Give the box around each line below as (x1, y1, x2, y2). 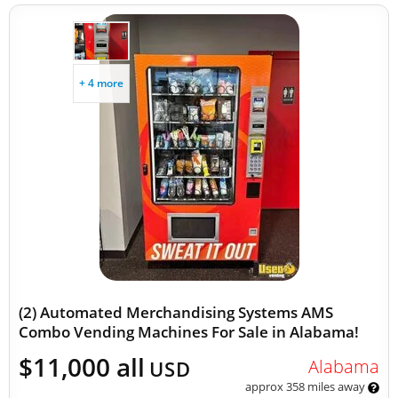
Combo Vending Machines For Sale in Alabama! (19, 322, 359, 342)
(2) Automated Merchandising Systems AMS (19, 302, 333, 322)
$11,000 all (19, 350, 145, 384)
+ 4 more (79, 76, 123, 91)
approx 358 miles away (244, 378, 368, 394)
